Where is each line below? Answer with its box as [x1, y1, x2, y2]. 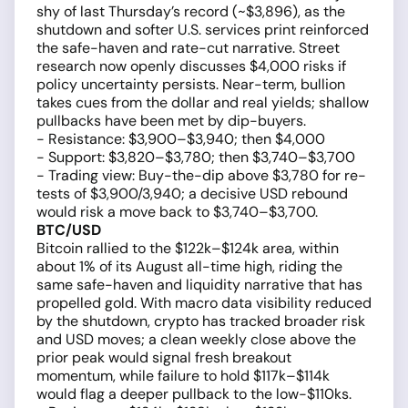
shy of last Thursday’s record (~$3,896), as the [36, 2, 345, 22]
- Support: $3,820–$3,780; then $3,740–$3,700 [36, 148, 355, 168]
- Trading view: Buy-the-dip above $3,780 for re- [36, 166, 366, 186]
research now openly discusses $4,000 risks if [36, 56, 346, 76]
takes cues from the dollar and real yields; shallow [36, 93, 369, 113]
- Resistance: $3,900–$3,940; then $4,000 [36, 129, 325, 149]
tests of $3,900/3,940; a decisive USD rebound [36, 184, 348, 204]
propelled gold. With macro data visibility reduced [36, 293, 372, 313]
